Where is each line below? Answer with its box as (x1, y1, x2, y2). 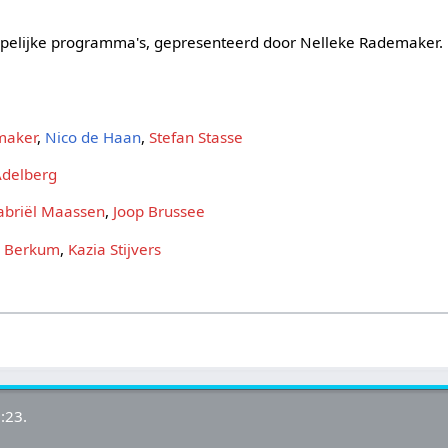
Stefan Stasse (149, 126, 244, 147)
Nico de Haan (45, 126, 142, 147)
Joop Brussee (113, 201, 206, 222)
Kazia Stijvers (68, 238, 162, 259)
